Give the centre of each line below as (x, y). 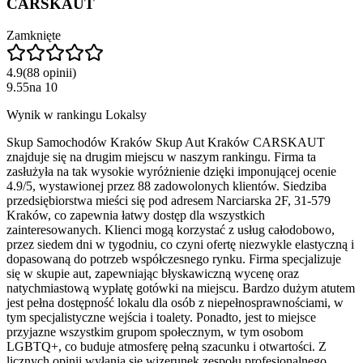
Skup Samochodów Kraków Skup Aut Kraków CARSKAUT (166, 142)
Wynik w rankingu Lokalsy (77, 114)
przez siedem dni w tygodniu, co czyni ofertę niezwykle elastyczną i (180, 244)
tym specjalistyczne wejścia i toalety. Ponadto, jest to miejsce (161, 317)
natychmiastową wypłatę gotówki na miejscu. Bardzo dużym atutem (181, 288)
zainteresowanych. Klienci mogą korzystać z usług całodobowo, (171, 229)
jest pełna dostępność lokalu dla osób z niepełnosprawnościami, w (175, 302)
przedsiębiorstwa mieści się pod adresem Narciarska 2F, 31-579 (169, 200)
